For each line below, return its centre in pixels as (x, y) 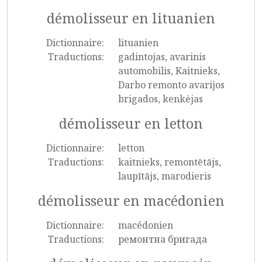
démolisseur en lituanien (131, 18)
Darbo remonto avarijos (171, 85)
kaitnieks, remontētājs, (169, 162)
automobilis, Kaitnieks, (169, 71)
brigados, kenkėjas (160, 99)
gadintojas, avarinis (162, 57)
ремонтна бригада (162, 239)
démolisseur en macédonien (131, 201)
